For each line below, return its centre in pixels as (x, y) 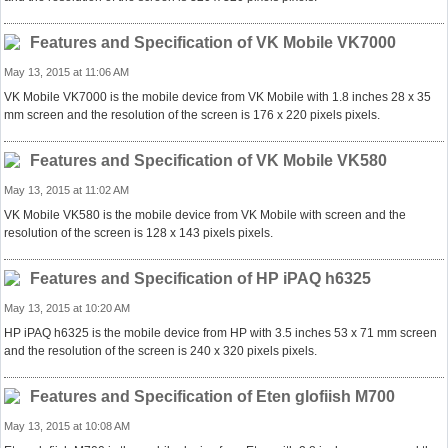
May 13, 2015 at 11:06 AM (66, 72)
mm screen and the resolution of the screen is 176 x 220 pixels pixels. (192, 115)
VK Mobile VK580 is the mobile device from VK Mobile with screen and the (205, 215)
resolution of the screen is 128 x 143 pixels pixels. (138, 233)
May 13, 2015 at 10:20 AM (67, 308)
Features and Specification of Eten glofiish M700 (212, 396)
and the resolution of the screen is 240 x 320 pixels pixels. (160, 351)
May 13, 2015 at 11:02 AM (66, 190)
